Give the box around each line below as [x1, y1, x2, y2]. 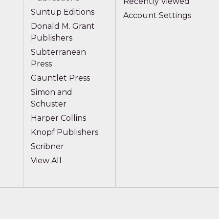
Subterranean [30, 47, 86, 57]
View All [30, 156, 62, 166]
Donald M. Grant [30, 22, 95, 31]
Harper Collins [30, 113, 86, 123]
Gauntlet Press [30, 73, 90, 83]
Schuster [30, 99, 66, 109]
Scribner [30, 142, 64, 152]
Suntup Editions [30, 7, 94, 17]
